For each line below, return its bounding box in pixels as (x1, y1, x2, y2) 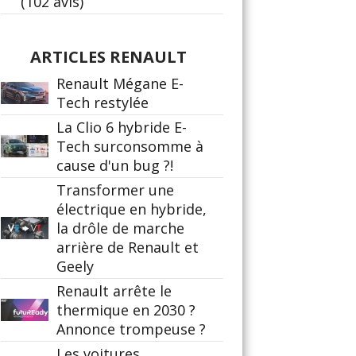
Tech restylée (56, 93, 149, 112)
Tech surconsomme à (56, 137, 203, 156)
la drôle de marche (56, 219, 184, 238)
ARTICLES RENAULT (29, 46, 187, 68)
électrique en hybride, (56, 199, 207, 219)
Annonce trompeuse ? (56, 319, 206, 339)
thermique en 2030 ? (56, 300, 195, 319)
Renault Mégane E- (56, 74, 184, 93)
